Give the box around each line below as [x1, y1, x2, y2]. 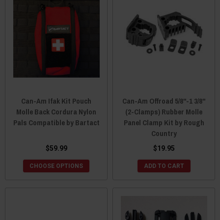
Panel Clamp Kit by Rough [123, 117, 204, 128]
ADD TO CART [143, 163, 184, 170]
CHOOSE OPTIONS [29, 163, 83, 170]
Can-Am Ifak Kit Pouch [21, 96, 91, 107]
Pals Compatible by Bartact [13, 117, 100, 128]
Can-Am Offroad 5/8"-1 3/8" [122, 96, 205, 107]
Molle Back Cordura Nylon [16, 107, 96, 117]
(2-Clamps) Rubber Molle [125, 107, 202, 117]
